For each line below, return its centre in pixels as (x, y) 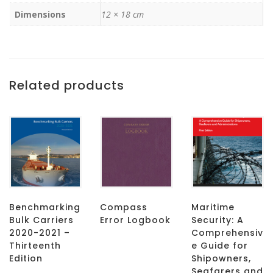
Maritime (213, 207)
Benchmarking (45, 207)
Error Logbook (136, 220)
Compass (124, 207)
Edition (26, 258)
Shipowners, (221, 258)
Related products (67, 85)
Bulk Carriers (41, 220)
